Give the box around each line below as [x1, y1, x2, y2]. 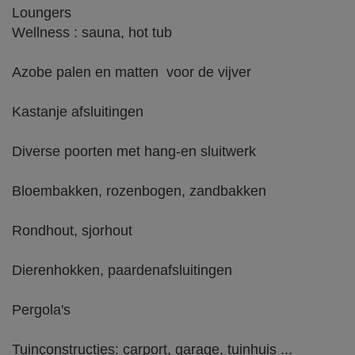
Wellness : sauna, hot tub [12, 25, 176, 40]
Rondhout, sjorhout [12, 223, 132, 239]
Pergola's [12, 302, 71, 318]
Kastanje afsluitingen [12, 104, 143, 120]
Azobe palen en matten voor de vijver [12, 64, 251, 80]
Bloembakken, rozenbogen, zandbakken [12, 183, 266, 199]
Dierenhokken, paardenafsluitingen [12, 262, 232, 278]
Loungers [12, 5, 71, 21]
